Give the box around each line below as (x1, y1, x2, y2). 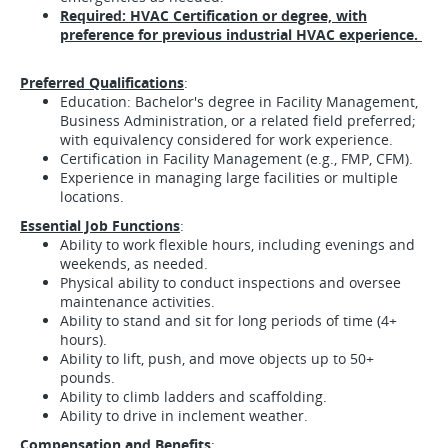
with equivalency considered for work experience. (60, 130, 397, 149)
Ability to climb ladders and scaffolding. (60, 387, 331, 406)
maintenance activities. (60, 292, 215, 311)
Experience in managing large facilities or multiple (60, 168, 398, 187)
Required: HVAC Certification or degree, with (60, 6, 367, 25)
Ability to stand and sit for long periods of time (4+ (60, 311, 397, 330)
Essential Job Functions (20, 216, 180, 235)
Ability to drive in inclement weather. (60, 406, 312, 425)
